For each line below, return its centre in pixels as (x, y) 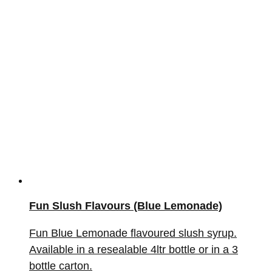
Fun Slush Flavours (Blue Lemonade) (126, 206)
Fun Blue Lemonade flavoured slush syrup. (133, 233)
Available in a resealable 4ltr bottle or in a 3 (134, 249)
